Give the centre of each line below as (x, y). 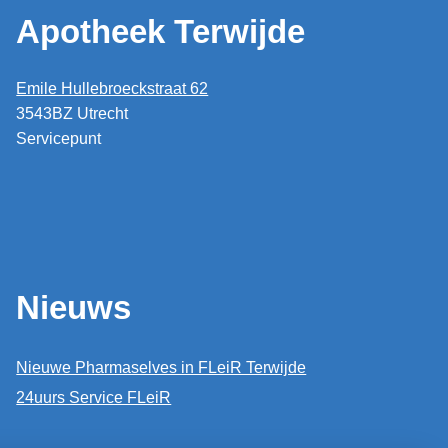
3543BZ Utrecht (72, 114)
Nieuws (74, 308)
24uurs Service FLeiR (94, 397)
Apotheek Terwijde (161, 31)
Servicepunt (59, 139)
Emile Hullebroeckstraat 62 (112, 89)
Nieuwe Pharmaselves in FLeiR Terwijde (161, 367)
